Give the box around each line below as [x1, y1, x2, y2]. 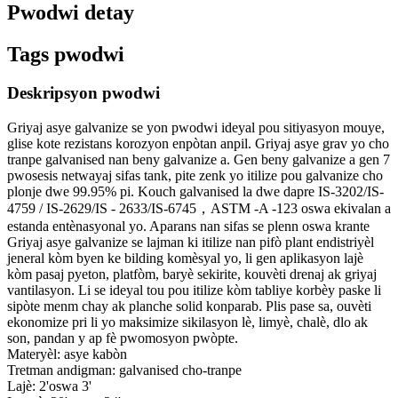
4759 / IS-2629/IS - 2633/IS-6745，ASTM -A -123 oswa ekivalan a [7, 201, 391, 217]
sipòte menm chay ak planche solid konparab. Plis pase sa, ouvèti [7, 298, 371, 314]
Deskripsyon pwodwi [7, 84, 160, 103]
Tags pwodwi [7, 42, 124, 66]
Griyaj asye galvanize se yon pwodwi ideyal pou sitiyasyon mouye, [7, 120, 385, 136]
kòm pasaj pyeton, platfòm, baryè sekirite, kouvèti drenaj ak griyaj [7, 267, 377, 283]
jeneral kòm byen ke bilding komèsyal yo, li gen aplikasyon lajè [7, 251, 363, 267]
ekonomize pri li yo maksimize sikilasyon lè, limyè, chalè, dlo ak [7, 314, 368, 330]
